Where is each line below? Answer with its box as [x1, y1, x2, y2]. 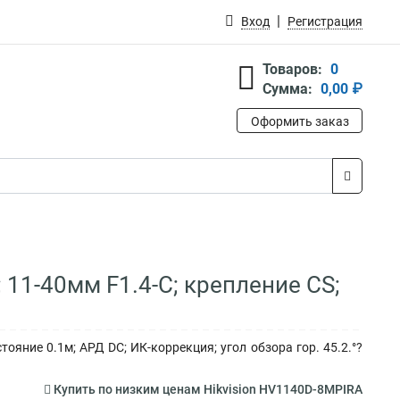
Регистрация [287, 14, 362, 29]
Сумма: [262, 80, 312, 97]
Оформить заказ [250, 114, 349, 129]
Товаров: [262, 61, 322, 78]
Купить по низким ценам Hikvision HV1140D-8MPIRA [51, 382, 362, 396]
